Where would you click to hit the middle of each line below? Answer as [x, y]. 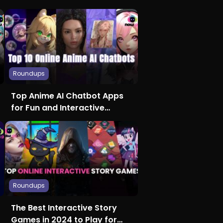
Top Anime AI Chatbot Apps [67, 96]
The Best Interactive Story [64, 208]
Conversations [41, 120]
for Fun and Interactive [57, 108]
